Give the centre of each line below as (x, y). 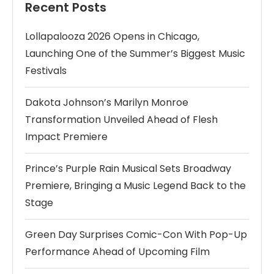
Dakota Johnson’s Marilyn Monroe (107, 103)
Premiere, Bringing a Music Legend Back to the (135, 186)
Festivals (46, 71)
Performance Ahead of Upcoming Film (117, 252)
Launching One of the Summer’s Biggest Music (135, 54)
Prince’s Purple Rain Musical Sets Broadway (128, 169)
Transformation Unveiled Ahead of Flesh (121, 120)
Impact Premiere (66, 137)
